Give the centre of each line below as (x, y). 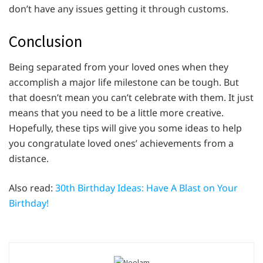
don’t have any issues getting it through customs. (120, 9)
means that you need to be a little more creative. (116, 113)
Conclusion (45, 41)
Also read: (32, 188)
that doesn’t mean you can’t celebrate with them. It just (131, 98)
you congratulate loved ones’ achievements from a (121, 144)
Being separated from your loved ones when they (119, 67)
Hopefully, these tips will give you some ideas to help (125, 128)
